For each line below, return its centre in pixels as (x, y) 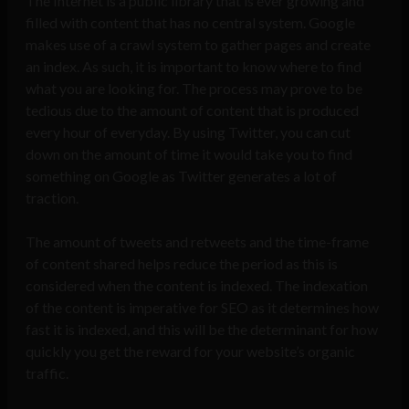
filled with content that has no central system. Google (190, 23)
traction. (52, 198)
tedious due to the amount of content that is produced (192, 110)
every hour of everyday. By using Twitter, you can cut (188, 132)
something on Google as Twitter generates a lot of (181, 176)
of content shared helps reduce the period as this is (182, 264)
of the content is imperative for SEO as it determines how (202, 308)
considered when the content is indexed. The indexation (197, 286)
